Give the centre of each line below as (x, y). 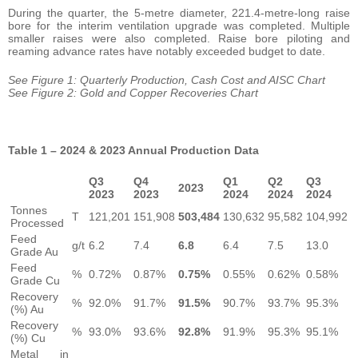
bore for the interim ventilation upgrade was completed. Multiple (179, 25)
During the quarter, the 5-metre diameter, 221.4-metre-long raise (179, 12)
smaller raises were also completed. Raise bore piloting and (179, 38)
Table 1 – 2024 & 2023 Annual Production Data (133, 150)
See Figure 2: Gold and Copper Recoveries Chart (133, 92)
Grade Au (34, 251)
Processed (37, 223)
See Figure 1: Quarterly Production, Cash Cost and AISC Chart (167, 80)
